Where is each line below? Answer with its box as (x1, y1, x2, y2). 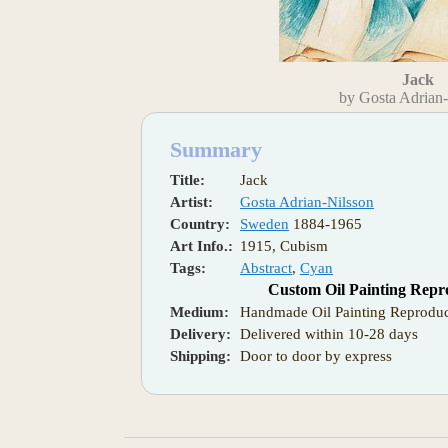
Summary (170, 136, 262, 162)
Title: (170, 171, 205, 188)
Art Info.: (170, 237, 233, 254)
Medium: (170, 303, 229, 320)
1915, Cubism (240, 237, 328, 254)
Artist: (170, 193, 213, 210)
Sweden (240, 215, 289, 232)
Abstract (240, 259, 292, 276)
